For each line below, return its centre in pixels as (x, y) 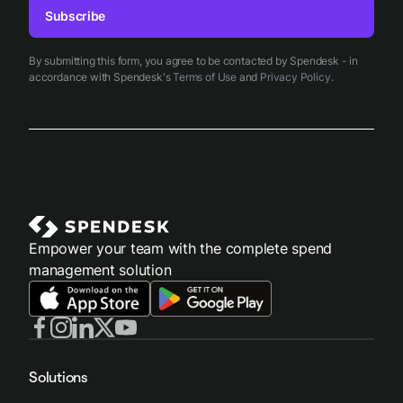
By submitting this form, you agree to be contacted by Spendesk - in (193, 60)
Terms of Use (205, 76)
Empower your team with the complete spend (181, 249)
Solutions (58, 376)
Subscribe (76, 15)
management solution (100, 270)
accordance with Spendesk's (101, 76)
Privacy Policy (296, 76)
